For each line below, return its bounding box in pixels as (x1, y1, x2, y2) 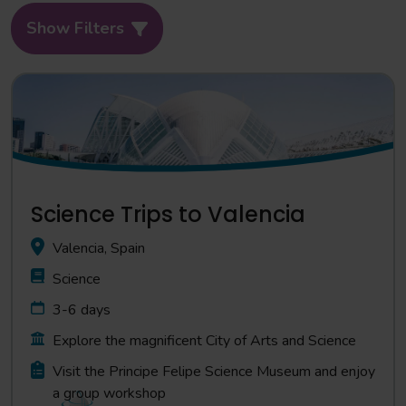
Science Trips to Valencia (31, 199, 305, 229)
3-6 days (53, 300, 111, 320)
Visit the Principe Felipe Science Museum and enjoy (53, 362, 375, 382)
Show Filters (26, 17, 124, 39)
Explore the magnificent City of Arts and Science (53, 331, 356, 351)
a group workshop (53, 383, 166, 403)
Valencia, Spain (53, 238, 145, 258)
